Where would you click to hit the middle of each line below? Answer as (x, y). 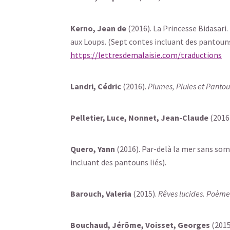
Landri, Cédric (96, 86)
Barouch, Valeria (101, 194)
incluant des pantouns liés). (118, 162)
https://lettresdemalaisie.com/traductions (146, 55)
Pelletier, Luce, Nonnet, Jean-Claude (139, 118)
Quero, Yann (93, 149)
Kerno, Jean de (98, 28)
